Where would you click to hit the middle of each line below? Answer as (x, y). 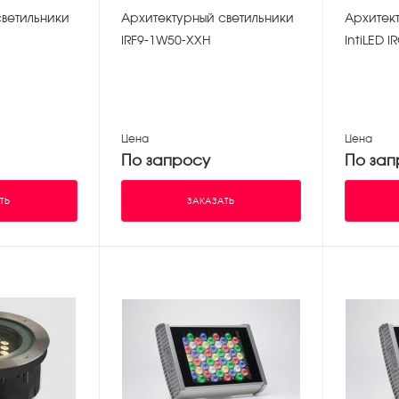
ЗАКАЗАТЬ (211, 200)
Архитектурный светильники (207, 18)
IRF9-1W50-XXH (166, 41)
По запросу (165, 160)
